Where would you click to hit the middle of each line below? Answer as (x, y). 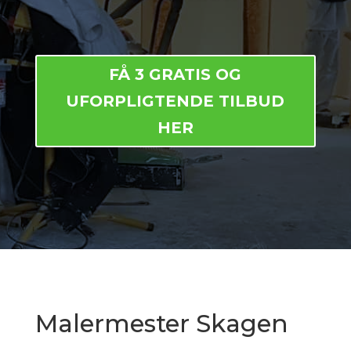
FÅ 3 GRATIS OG (175, 74)
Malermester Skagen (161, 324)
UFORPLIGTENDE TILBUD (175, 101)
